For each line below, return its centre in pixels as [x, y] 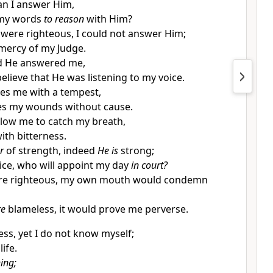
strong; [136, 151]
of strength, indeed [50, 151]
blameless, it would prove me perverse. [97, 209]
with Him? [108, 19]
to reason [64, 19]
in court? [149, 165]
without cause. [99, 107]
